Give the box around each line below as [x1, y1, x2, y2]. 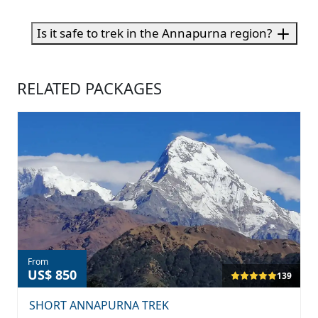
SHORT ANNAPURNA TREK [29, 297, 169, 313]
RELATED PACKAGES [17, 77, 162, 99]
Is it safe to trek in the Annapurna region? [37, 24, 272, 41]
